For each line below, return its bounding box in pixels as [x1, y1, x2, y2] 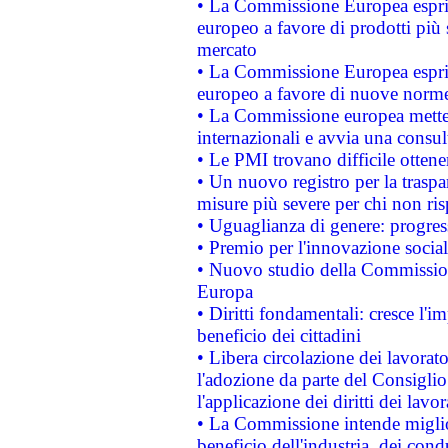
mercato [196, 38, 257, 60]
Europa [196, 280, 253, 302]
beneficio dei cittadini [196, 324, 361, 346]
